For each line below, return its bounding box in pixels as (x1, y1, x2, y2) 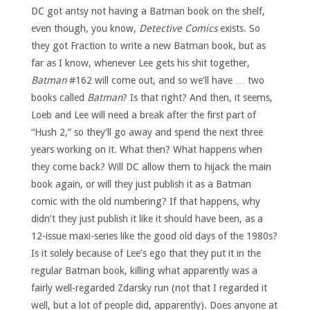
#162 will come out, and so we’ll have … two (66, 74, 264, 86)
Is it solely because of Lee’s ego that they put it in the (30, 247, 261, 259)
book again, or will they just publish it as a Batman (30, 178, 251, 190)
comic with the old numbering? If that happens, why (30, 195, 260, 207)
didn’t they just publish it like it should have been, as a (30, 212, 263, 224)
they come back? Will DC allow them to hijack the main (30, 161, 271, 172)
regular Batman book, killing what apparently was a (30, 264, 257, 276)
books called (30, 91, 87, 103)
